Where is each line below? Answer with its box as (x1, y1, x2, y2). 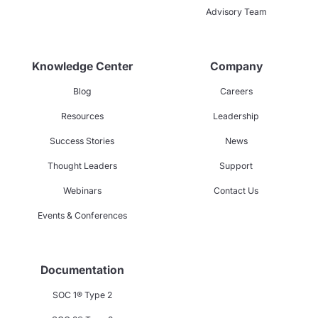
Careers (219, 86, 253, 97)
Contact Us (214, 185, 258, 197)
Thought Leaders (47, 160, 117, 172)
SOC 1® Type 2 (52, 290, 112, 301)
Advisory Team (205, 6, 267, 18)
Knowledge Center (31, 60, 133, 74)
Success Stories (50, 136, 114, 147)
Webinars (62, 185, 102, 197)
